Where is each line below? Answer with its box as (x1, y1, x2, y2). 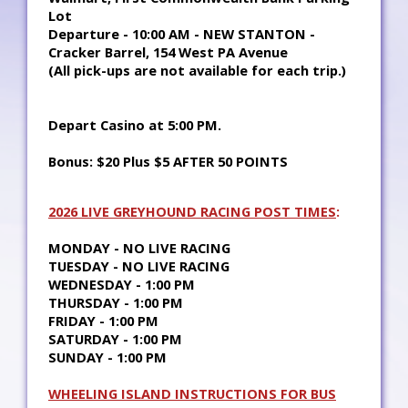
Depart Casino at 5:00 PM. (48, 116, 221, 134)
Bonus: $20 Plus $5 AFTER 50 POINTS (48, 152, 288, 170)
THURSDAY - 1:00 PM (48, 293, 183, 311)
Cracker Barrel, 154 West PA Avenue (48, 43, 288, 61)
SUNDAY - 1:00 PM (48, 348, 167, 366)
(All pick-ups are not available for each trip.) (48, 61, 346, 79)
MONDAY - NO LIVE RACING (48, 239, 230, 257)
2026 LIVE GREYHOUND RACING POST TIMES (48, 202, 336, 220)
